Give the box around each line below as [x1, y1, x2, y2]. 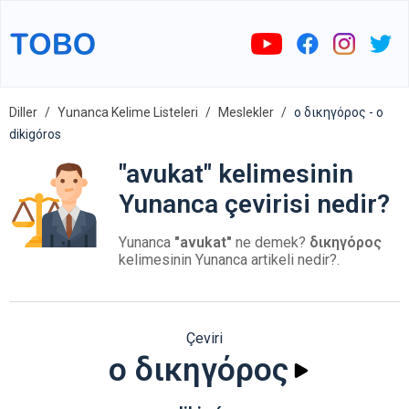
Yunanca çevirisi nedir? [119, 189, 390, 219]
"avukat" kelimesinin [119, 159, 353, 189]
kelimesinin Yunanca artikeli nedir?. [119, 251, 340, 268]
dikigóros [9, 127, 61, 142]
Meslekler [218, 105, 274, 120]
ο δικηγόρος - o [294, 105, 383, 120]
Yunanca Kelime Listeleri [58, 105, 198, 120]
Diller [9, 105, 37, 120]
